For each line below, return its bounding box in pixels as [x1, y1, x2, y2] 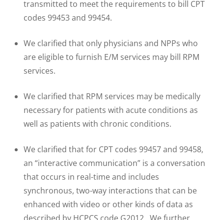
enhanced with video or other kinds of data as [24, 198, 193, 210]
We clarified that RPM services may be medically [24, 90, 200, 102]
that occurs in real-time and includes [24, 171, 159, 182]
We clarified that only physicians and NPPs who [24, 37, 198, 49]
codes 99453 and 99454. [24, 12, 112, 23]
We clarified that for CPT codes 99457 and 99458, [24, 143, 203, 155]
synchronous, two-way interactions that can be [24, 185, 197, 196]
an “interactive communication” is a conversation [24, 157, 205, 168]
